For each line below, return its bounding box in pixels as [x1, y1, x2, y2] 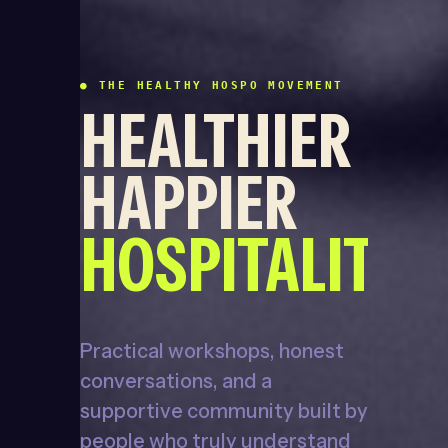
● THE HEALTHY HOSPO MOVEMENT [80, 79, 344, 92]
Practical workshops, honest [80, 339, 344, 363]
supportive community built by [80, 399, 368, 423]
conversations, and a [80, 369, 272, 393]
